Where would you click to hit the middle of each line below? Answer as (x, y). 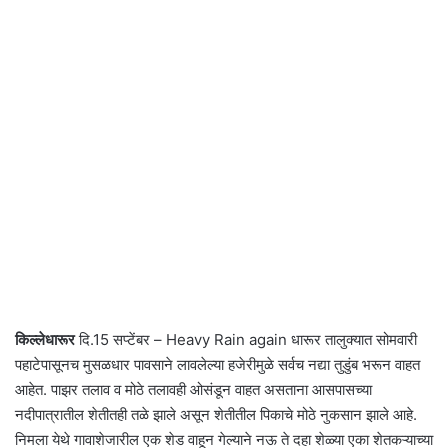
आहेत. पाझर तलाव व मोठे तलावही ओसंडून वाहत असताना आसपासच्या (193, 389)
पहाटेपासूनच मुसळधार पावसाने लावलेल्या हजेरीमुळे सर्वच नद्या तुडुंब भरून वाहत (217, 364)
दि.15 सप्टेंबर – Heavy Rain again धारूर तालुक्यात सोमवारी (246, 339)
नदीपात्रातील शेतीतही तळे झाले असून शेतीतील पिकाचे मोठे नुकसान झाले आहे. (216, 414)
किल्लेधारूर (45, 339)
